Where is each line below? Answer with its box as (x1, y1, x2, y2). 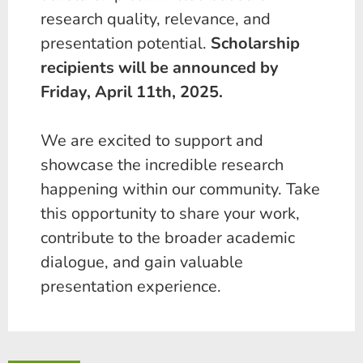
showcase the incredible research (41, 154, 284, 177)
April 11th (95, 81, 172, 104)
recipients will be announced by (41, 57, 279, 79)
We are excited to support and (41, 130, 263, 152)
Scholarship (211, 32, 300, 55)
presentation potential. (41, 32, 211, 55)
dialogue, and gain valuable (41, 251, 243, 274)
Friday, (41, 81, 95, 104)
